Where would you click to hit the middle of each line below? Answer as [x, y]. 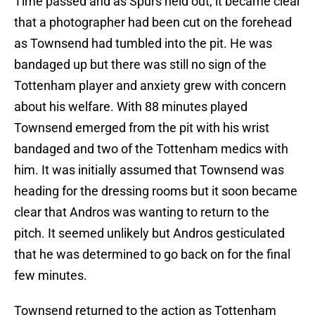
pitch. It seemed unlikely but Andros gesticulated [149, 233]
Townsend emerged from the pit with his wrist [142, 128]
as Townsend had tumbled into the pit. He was [143, 44]
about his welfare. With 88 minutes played [131, 107]
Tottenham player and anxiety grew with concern [150, 86]
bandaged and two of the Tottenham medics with [151, 149]
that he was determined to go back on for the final [152, 255]
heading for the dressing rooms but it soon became [156, 191]
